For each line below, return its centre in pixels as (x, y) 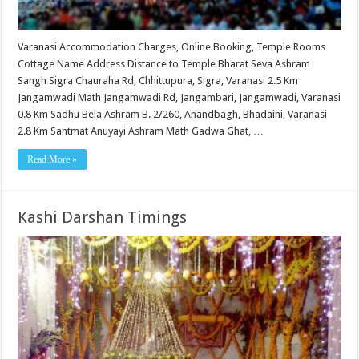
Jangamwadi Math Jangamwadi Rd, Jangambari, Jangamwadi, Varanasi (179, 98)
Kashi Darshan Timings (103, 218)
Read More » (52, 160)
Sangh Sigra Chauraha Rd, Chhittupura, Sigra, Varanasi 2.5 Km (158, 81)
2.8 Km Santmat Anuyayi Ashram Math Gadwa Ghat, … (141, 131)
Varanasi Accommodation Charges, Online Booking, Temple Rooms (172, 47)
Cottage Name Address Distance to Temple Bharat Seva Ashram (164, 64)
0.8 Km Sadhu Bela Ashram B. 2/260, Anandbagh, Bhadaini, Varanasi (173, 115)
